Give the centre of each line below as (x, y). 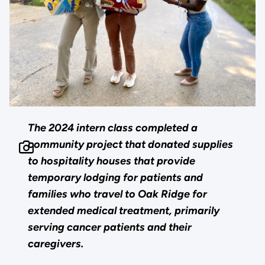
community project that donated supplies (131, 145)
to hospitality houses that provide (112, 161)
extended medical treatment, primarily (124, 211)
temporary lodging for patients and (116, 178)
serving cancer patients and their (110, 227)
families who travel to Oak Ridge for (118, 194)
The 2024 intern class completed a (113, 128)
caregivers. (56, 244)
